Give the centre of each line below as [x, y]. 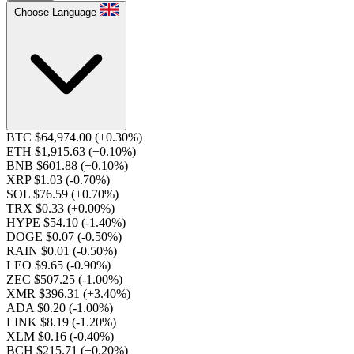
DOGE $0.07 [42, 237]
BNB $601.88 [43, 166]
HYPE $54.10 [44, 222]
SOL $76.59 [39, 194]
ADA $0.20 [38, 308]
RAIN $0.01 [40, 251]
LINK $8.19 [39, 322]
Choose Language [55, 12]
